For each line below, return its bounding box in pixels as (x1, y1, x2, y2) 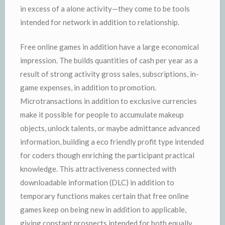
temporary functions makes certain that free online (20, 191, 189, 200)
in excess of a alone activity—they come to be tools (20, 4, 190, 13)
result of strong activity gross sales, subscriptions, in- (20, 69, 199, 78)
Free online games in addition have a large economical (20, 42, 199, 51)
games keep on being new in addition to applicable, (20, 205, 186, 214)
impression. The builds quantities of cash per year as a (20, 56, 198, 65)
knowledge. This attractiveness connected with (20, 164, 176, 173)
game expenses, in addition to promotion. (20, 83, 156, 92)
